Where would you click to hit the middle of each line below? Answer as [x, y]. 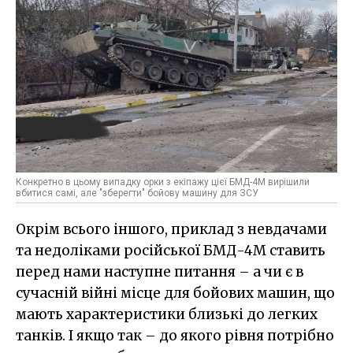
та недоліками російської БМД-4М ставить [171, 251]
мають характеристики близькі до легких [167, 315]
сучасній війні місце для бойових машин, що [175, 294]
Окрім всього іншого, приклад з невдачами [171, 230]
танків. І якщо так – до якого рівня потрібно [175, 336]
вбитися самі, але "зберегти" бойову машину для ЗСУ [137, 193]
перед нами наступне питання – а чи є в [160, 272]
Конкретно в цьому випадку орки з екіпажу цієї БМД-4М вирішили [163, 182]
